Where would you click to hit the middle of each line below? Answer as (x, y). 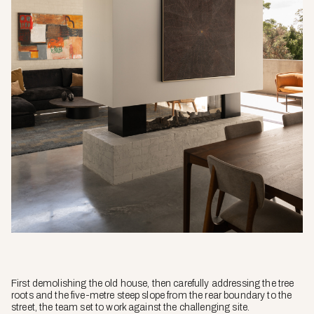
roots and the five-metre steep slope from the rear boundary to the (152, 295)
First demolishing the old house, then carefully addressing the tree (153, 283)
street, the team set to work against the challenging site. (132, 307)
